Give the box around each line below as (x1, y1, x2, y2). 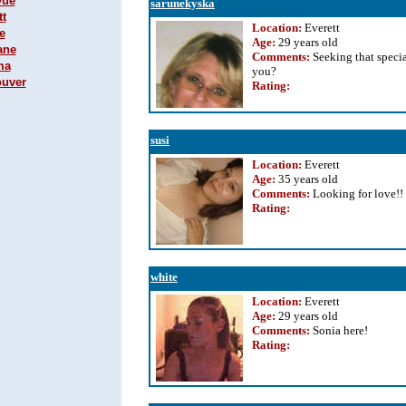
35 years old (275, 172, 338, 186)
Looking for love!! (313, 187, 403, 200)
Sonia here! (313, 324, 368, 337)
